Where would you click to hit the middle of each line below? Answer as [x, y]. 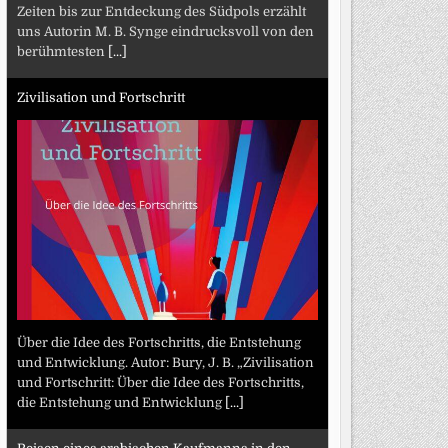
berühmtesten [62, 51]
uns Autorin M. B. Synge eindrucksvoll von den [165, 31]
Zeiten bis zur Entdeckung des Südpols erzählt [161, 11]
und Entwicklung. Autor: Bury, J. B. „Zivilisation [165, 362]
